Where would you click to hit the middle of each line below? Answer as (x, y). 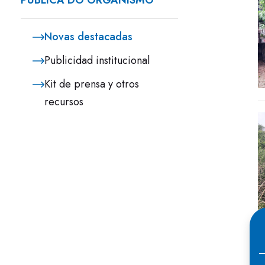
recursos (64, 102)
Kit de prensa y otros (92, 84)
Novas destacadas (88, 37)
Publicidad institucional (97, 60)
